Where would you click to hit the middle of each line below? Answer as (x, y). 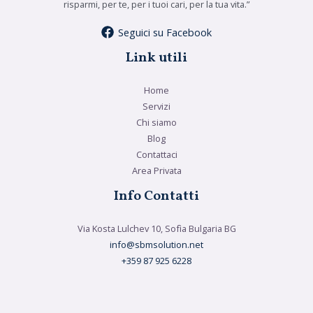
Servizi (156, 106)
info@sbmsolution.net (156, 244)
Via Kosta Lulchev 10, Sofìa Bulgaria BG (156, 228)
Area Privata (156, 170)
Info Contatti (156, 196)
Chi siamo (156, 122)
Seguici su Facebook (165, 32)
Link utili (156, 58)
